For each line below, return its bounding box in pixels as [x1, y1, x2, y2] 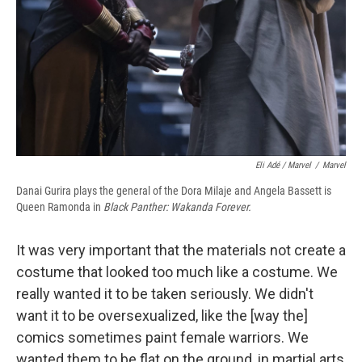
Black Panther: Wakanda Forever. [103, 200, 251, 213]
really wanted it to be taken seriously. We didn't [16, 284, 314, 302]
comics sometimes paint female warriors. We [16, 328, 309, 346]
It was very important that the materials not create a [16, 241, 346, 259]
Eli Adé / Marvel [255, 159, 311, 170]
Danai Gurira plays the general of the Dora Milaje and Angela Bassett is [16, 183, 331, 197]
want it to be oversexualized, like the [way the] [16, 306, 308, 324]
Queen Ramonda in [16, 200, 103, 213]
